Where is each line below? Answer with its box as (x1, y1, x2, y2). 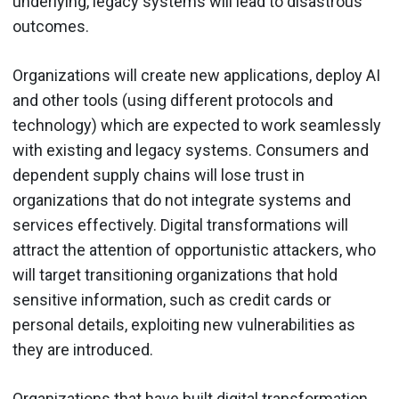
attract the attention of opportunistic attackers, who (12, 240, 376, 259)
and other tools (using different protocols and (12, 91, 333, 110)
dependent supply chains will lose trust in (12, 166, 305, 184)
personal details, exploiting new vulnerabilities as (12, 315, 355, 334)
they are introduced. (12, 340, 153, 359)
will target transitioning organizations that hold (12, 265, 338, 284)
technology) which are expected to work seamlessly (12, 116, 381, 134)
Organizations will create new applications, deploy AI (12, 66, 380, 85)
